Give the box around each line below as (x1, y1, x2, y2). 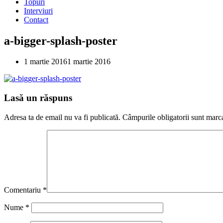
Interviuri (24, 6, 53, 15)
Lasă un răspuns (4, 93, 72, 104)
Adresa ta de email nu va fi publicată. (4, 112, 120, 121)
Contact (24, 15, 48, 24)
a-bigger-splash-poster (4, 34, 117, 47)
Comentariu (4, 185, 43, 194)
